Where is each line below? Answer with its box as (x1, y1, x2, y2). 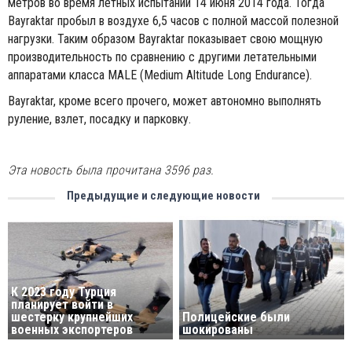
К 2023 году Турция (11, 284, 116, 300)
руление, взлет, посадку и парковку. (8, 112, 191, 126)
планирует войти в (11, 297, 113, 313)
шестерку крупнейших (11, 310, 133, 325)
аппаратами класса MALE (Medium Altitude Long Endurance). (8, 68, 312, 82)
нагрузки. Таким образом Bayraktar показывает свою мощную (8, 31, 323, 46)
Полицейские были (182, 310, 291, 325)
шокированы (182, 322, 254, 338)
